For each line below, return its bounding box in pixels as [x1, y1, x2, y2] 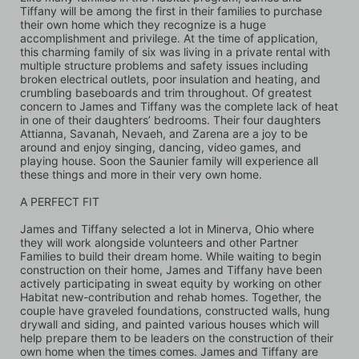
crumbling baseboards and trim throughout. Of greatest [20, 86, 312, 100]
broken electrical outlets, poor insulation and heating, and [20, 72, 321, 87]
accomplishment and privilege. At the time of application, [20, 31, 318, 46]
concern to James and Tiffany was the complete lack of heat [20, 99, 338, 114]
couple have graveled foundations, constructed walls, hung [20, 304, 330, 318]
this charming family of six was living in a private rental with [20, 45, 330, 59]
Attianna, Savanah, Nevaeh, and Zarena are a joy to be [20, 127, 308, 141]
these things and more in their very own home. [20, 167, 262, 182]
